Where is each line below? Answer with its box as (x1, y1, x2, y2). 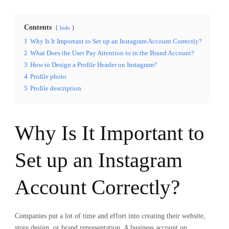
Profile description (30, 85, 81, 92)
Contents (24, 24, 52, 31)
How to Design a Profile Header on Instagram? (30, 61, 157, 68)
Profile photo (30, 73, 66, 80)
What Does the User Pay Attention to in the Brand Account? (30, 50, 194, 57)
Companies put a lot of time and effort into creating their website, (15, 212, 205, 220)
